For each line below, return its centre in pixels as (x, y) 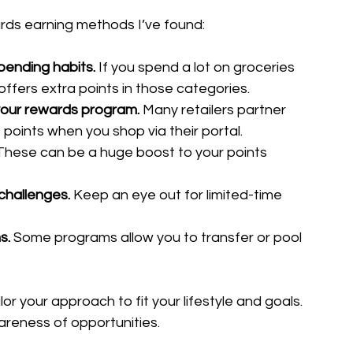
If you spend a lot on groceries (197, 67)
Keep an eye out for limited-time (178, 195)
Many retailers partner (214, 110)
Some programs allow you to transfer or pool (158, 238)
